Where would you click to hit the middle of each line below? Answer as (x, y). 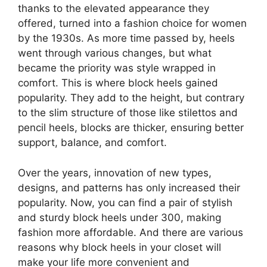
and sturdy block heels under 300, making (119, 217)
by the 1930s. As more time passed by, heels (126, 38)
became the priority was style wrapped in (117, 68)
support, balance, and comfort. (92, 143)
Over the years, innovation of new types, (115, 173)
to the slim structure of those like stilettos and (128, 113)
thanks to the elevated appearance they (114, 9)
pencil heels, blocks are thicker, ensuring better (131, 128)
